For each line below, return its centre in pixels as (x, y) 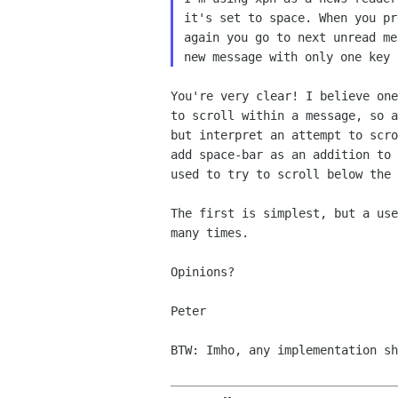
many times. (210, 233)
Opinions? (203, 272)
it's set (215, 18)
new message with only (262, 57)
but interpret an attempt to (270, 135)
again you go (230, 37)
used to (199, 174)
